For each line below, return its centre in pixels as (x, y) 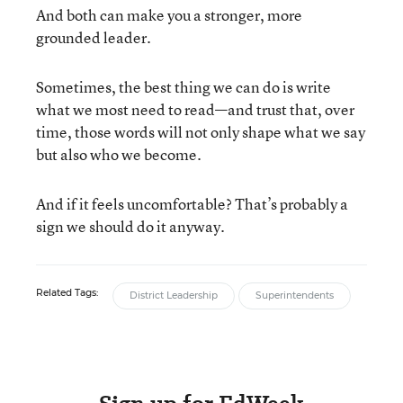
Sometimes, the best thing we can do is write (184, 86)
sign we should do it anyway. (130, 226)
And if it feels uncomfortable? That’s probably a (192, 203)
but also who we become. (119, 154)
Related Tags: (67, 292)
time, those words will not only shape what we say (201, 131)
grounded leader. (94, 37)
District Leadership (174, 295)
